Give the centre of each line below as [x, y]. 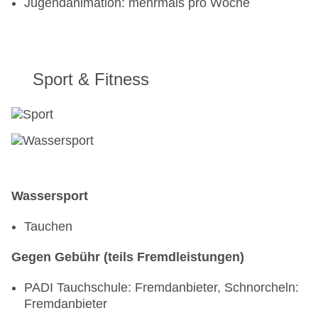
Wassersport [50, 196]
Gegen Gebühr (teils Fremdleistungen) [128, 257]
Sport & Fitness [91, 79]
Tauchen [48, 227]
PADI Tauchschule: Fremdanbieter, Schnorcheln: [161, 288]
